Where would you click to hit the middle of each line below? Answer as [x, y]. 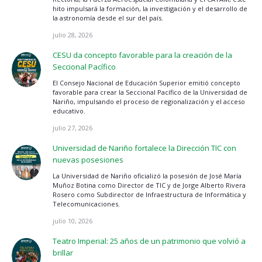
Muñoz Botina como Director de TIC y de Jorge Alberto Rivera [149, 185]
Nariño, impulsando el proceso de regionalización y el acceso [149, 101]
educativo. [69, 111]
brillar [63, 252]
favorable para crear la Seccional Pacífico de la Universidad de [150, 92]
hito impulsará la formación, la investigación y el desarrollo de [150, 8]
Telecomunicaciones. [86, 204]
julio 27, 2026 [73, 127]
